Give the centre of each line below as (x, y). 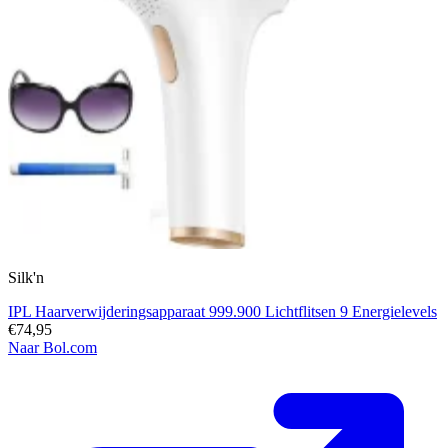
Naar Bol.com (52, 348)
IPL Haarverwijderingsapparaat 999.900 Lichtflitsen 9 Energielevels (222, 312)
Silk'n (26, 278)
